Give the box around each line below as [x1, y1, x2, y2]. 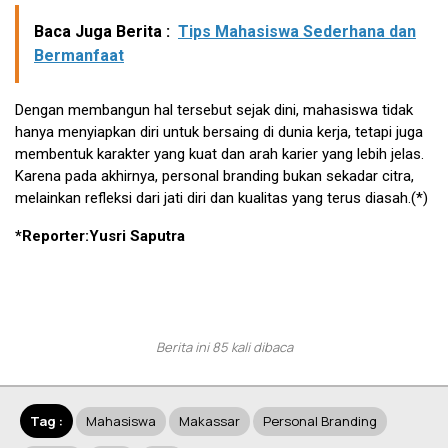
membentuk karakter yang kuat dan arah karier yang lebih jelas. [15, 144, 424, 163]
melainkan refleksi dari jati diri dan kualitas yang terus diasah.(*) [15, 188, 428, 207]
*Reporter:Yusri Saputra [15, 226, 185, 245]
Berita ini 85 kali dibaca [155, 337, 293, 356]
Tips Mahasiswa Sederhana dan [178, 21, 416, 41]
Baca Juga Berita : [34, 21, 170, 41]
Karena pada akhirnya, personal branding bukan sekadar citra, [15, 166, 414, 185]
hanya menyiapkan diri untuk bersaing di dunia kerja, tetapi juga [15, 122, 423, 141]
